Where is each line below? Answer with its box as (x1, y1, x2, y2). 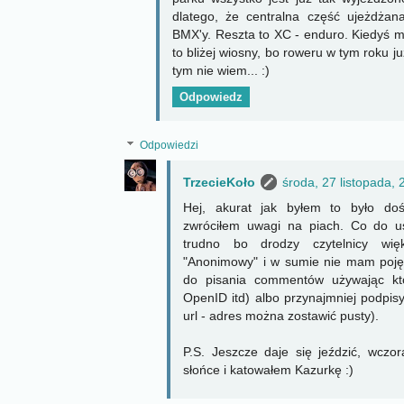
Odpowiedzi (140, 139, 199, 152)
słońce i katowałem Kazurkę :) (183, 362, 353, 377)
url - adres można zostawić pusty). (183, 308, 379, 323)
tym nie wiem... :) (172, 63, 270, 78)
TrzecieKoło (183, 174, 255, 189)
